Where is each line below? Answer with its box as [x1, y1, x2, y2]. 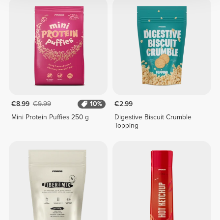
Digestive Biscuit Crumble [114, 113, 192, 122]
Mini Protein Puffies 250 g [11, 113, 89, 122]
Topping [114, 121, 139, 130]
